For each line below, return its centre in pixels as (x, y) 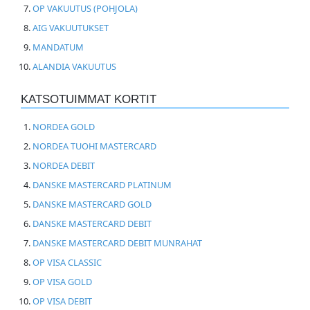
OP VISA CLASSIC (67, 262)
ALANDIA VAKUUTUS (74, 66)
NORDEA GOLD (63, 126)
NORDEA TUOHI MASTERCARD (94, 146)
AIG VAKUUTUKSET (70, 27)
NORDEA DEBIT (63, 165)
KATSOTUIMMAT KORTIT (89, 99)
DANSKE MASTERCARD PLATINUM (102, 184)
